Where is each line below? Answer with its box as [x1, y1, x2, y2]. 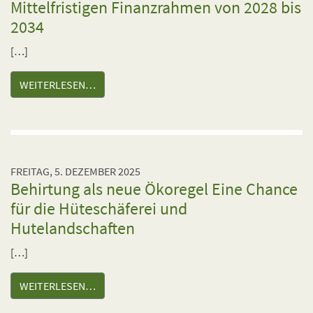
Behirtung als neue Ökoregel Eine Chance [10, 178, 298, 200]
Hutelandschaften [10, 217, 135, 239]
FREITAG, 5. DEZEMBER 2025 [10, 164, 140, 178]
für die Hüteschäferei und [10, 198, 187, 219]
